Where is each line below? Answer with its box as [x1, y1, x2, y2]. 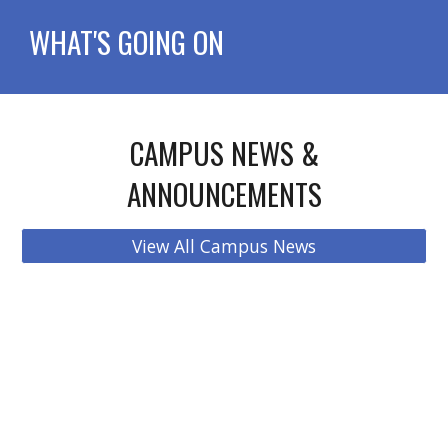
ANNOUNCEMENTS [126, 172, 322, 215]
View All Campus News [132, 234, 316, 258]
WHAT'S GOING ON [29, 20, 225, 63]
